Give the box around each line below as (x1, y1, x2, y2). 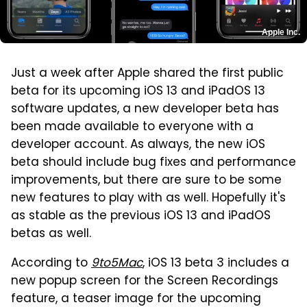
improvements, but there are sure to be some (11, 171, 282, 191)
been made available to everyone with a (11, 118, 254, 138)
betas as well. (11, 225, 91, 245)
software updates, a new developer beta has (11, 100, 279, 120)
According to (11, 254, 91, 274)
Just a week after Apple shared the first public (11, 64, 284, 84)
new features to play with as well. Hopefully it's (11, 189, 286, 209)
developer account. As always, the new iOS (11, 136, 265, 156)
